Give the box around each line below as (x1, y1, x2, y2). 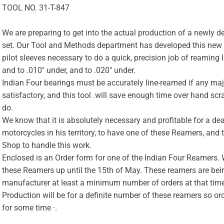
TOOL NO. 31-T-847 (2, 3, 70, 13)
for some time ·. (2, 203, 57, 213)
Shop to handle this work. (2, 140, 92, 150)
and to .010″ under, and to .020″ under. (2, 65, 136, 75)
